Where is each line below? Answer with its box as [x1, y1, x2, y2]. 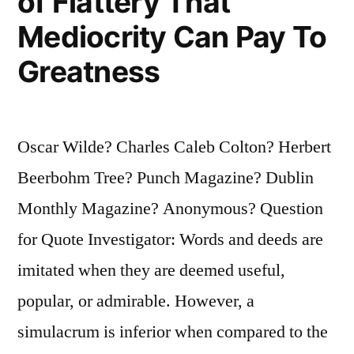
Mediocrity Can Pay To [17, 18, 327, 55]
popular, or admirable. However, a [17, 289, 254, 312]
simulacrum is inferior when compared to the [17, 320, 328, 343]
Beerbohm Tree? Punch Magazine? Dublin [17, 166, 314, 189]
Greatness [17, 53, 160, 89]
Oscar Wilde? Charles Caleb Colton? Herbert [17, 135, 331, 158]
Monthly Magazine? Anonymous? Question [17, 197, 323, 220]
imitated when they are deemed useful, [17, 258, 285, 281]
